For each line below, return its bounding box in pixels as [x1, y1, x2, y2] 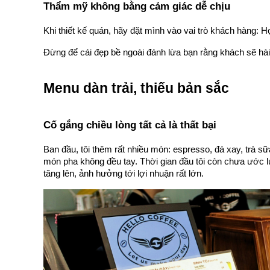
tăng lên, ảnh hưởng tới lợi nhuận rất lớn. [43, 169, 204, 179]
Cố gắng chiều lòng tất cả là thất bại [43, 119, 216, 131]
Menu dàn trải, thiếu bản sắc [43, 80, 233, 96]
